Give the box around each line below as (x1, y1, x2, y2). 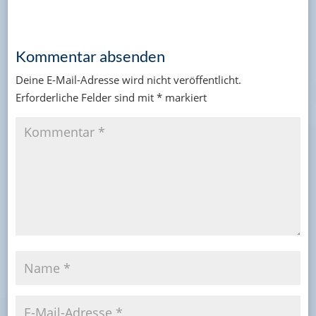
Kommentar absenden (15, 47, 165, 66)
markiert (162, 90, 207, 104)
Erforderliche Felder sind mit (15, 90, 157, 104)
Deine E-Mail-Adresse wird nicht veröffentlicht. (15, 73, 241, 87)
